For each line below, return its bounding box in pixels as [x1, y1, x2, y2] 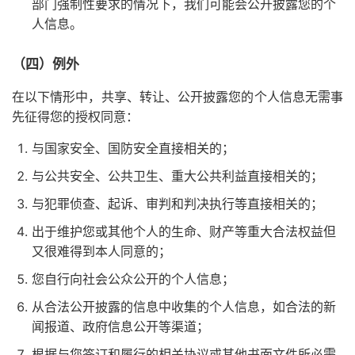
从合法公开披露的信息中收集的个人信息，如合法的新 [32, 299, 336, 315]
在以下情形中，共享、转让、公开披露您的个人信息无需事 [12, 89, 343, 105]
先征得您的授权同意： [12, 109, 139, 124]
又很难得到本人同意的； [32, 243, 171, 259]
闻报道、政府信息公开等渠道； [32, 319, 209, 334]
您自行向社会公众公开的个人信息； [32, 271, 235, 287]
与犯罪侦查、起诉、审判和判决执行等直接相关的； [32, 196, 323, 212]
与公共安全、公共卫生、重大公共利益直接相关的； [32, 168, 323, 184]
